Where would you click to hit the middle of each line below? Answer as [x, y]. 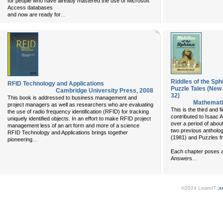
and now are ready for [34, 14]
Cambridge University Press [96, 91]
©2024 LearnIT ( [200, 188]
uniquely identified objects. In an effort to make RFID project [79, 118]
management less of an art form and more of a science [73, 125]
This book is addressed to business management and [72, 98]
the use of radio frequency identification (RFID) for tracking [78, 111]
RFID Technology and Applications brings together [68, 132]
